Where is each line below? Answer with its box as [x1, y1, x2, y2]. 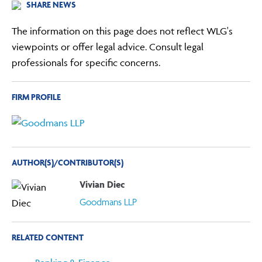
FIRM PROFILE [12, 91, 61, 102]
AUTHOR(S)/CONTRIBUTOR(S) [12, 156, 124, 168]
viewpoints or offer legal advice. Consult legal [12, 40, 204, 53]
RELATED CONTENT [12, 232, 84, 243]
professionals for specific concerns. [12, 56, 161, 68]
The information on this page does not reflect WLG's [12, 25, 233, 37]
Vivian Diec [79, 178, 125, 191]
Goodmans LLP [79, 195, 137, 208]
